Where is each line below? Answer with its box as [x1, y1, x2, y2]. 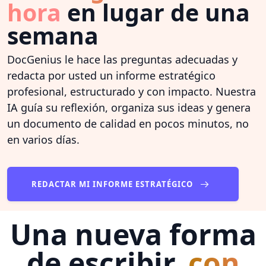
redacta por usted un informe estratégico [7, 68, 216, 83]
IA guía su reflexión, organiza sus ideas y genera [7, 100, 251, 115]
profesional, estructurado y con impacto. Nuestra [7, 84, 256, 99]
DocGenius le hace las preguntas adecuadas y [7, 52, 237, 67]
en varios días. [7, 132, 80, 147]
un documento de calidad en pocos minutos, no [7, 116, 249, 131]
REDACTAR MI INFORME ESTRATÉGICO [31, 179, 195, 190]
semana [7, 20, 99, 52]
